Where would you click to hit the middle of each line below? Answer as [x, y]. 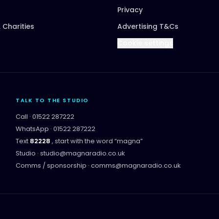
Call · [24, 116]
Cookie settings [145, 43]
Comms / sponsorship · [53, 165]
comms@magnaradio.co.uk [136, 165]
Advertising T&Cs [148, 26]
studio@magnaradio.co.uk [83, 153]
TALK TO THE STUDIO [52, 100]
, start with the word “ [84, 141]
